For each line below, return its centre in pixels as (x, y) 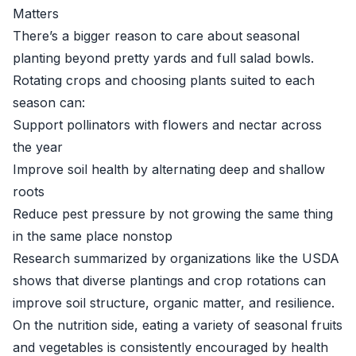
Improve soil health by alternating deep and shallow (169, 169)
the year (38, 147)
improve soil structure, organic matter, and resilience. (174, 303)
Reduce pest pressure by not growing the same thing (173, 214)
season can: (49, 103)
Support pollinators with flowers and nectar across (167, 125)
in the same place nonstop (93, 236)
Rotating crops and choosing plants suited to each (164, 80)
